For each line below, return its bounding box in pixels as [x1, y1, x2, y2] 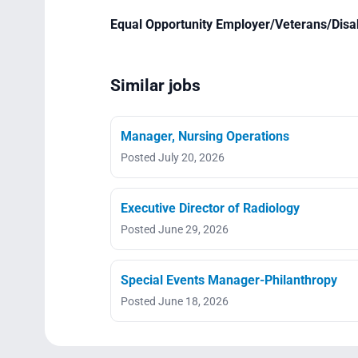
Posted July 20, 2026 [121, 150, 225, 164]
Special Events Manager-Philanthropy [121, 272, 337, 288]
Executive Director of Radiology [121, 200, 300, 216]
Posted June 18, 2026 [121, 294, 229, 308]
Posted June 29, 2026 [121, 222, 229, 236]
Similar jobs [110, 75, 201, 95]
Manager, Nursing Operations [121, 128, 289, 144]
